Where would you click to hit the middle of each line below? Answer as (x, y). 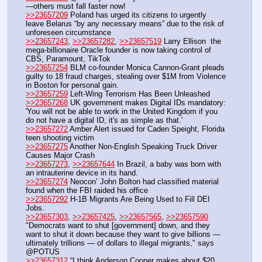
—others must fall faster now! (76, 6)
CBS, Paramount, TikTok (68, 58)
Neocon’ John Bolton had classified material (143, 181)
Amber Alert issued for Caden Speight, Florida (146, 129)
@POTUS (43, 251)
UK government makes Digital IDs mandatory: (147, 102)
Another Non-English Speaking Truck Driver (142, 146)
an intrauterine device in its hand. (82, 173)
